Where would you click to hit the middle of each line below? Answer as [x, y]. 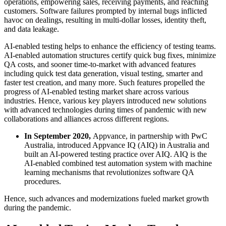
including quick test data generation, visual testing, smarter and [103, 73]
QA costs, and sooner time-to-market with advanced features [100, 64]
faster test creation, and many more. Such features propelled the [104, 82]
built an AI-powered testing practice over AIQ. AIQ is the [116, 154]
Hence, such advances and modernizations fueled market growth [106, 198]
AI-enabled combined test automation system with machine [118, 163]
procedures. [43, 181]
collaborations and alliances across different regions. [87, 119]
